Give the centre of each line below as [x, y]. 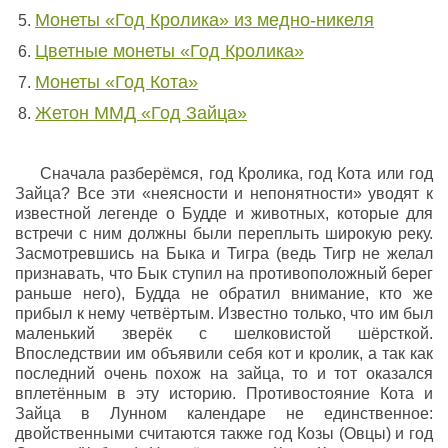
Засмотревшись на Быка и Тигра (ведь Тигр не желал [224, 253]
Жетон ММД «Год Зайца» [141, 113]
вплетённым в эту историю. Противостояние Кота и [224, 393]
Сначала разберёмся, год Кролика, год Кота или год [236, 173]
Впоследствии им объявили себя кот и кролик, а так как [224, 353]
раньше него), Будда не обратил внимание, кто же [224, 293]
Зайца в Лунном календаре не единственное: [224, 413]
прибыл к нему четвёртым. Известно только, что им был [224, 313]
